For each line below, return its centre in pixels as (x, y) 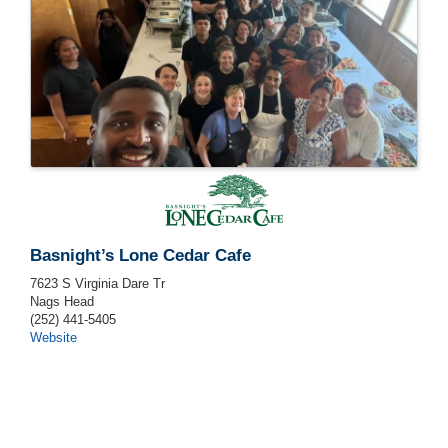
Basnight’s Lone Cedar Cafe (140, 256)
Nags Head (62, 302)
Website (53, 338)
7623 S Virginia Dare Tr (97, 284)
